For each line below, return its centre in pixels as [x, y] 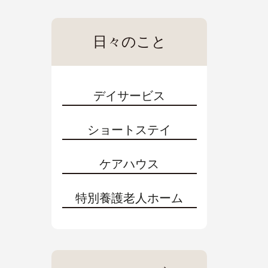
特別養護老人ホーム [129, 198]
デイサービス [129, 96]
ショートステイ [129, 130]
